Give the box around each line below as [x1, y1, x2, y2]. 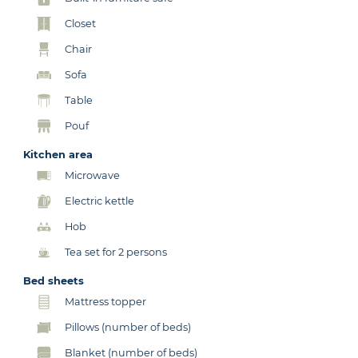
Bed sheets [23, 274, 85, 287]
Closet [65, 17, 97, 30]
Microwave [65, 169, 121, 181]
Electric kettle [65, 194, 135, 207]
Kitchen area [23, 148, 93, 161]
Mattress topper [65, 295, 147, 308]
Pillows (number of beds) [65, 320, 192, 333]
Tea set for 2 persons [65, 245, 168, 258]
